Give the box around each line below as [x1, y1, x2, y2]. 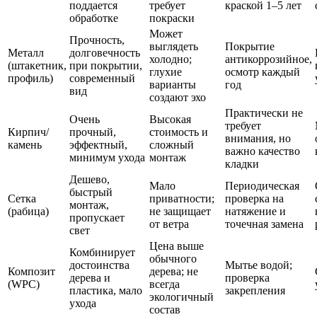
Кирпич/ [8, 125, 49, 138]
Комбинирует [69, 246, 135, 258]
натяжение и [225, 204, 286, 217]
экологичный [149, 290, 214, 303]
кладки [225, 157, 259, 170]
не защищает [149, 204, 211, 217]
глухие [149, 65, 182, 78]
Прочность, [69, 33, 125, 46]
